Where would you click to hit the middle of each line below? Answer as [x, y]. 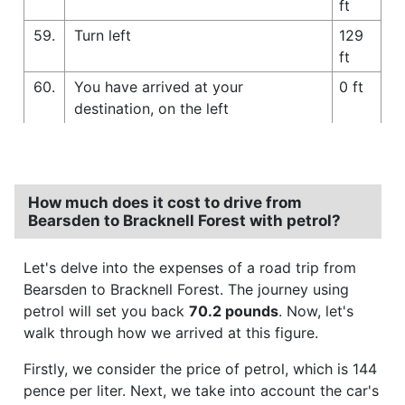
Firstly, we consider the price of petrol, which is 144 [200, 368]
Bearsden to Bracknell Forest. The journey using [186, 289]
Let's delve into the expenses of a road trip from [190, 267]
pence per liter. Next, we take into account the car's [201, 390]
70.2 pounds [234, 311]
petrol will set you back [106, 311]
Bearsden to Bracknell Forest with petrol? [184, 220]
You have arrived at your [159, 86]
